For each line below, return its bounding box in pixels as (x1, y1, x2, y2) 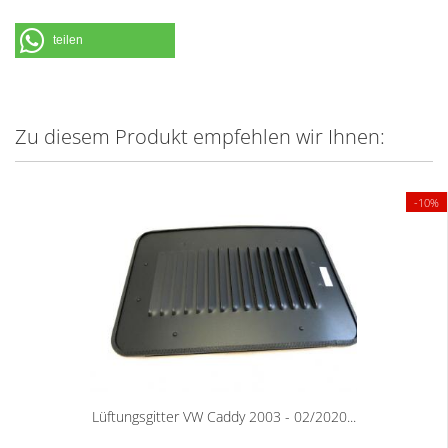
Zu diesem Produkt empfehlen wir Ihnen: (15, 123, 385, 150)
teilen (53, 33, 83, 47)
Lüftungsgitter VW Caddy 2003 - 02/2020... (91, 407, 356, 426)
